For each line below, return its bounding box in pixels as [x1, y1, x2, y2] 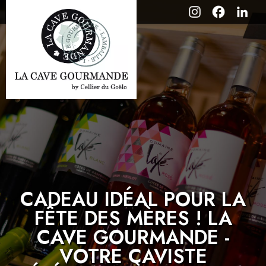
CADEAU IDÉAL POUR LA [20, 185, 246, 213]
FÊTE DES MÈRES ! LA [34, 204, 232, 232]
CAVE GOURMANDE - [36, 223, 230, 251]
